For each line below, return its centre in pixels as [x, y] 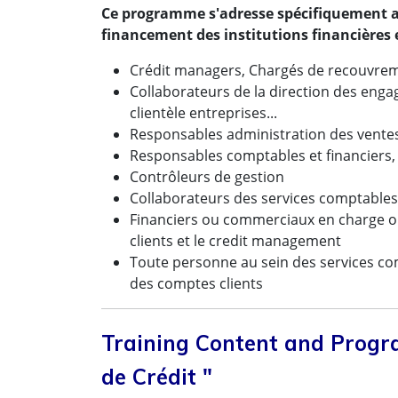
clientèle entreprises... [203, 113]
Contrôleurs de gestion [207, 177]
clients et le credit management [235, 241]
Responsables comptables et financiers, [263, 155]
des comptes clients [196, 283]
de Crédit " [157, 377]
